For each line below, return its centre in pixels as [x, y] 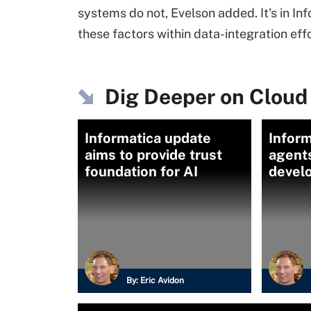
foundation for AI [141, 171]
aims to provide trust [153, 155]
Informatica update [148, 138]
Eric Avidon [162, 280]
